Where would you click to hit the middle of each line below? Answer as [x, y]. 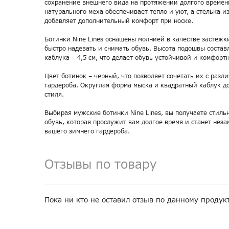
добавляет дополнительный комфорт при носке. [119, 21]
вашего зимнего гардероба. [87, 131]
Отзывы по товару [101, 165]
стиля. [54, 95]
